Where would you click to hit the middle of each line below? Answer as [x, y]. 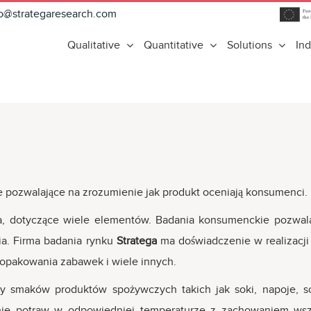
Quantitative [174, 45]
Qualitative [94, 45]
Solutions [250, 45]
